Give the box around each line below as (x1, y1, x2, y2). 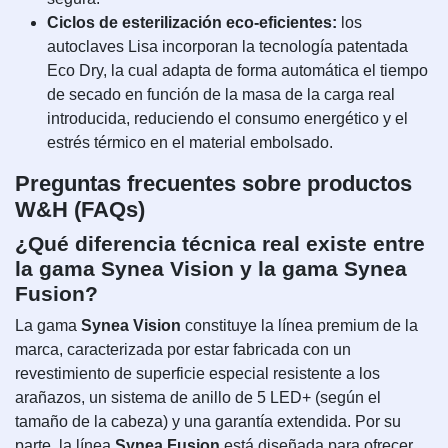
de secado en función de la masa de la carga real (47, 85, 395, 103)
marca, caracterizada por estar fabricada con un (15, 340, 351, 358)
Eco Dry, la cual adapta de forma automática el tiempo (47, 61, 428, 79)
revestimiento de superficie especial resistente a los (15, 364, 380, 382)
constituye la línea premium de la (181, 316, 418, 334)
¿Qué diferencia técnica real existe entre (15, 231, 425, 255)
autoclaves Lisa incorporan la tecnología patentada (47, 37, 408, 55)
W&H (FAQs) (15, 196, 145, 222)
